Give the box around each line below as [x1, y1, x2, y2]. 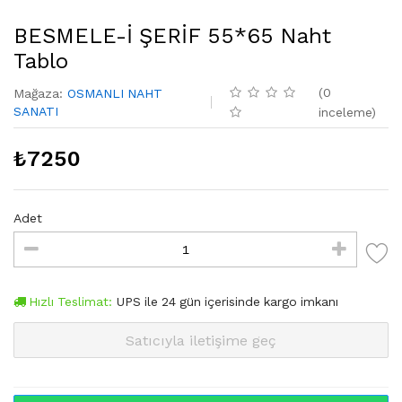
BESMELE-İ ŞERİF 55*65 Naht [13, 23, 331, 49]
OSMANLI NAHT [67, 86, 162, 101]
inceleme [318, 105, 371, 120]
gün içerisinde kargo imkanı [175, 294, 338, 310]
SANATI [13, 104, 58, 119]
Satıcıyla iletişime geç [126, 331, 276, 349]
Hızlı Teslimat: [28, 294, 112, 310]
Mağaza [13, 86, 59, 101]
